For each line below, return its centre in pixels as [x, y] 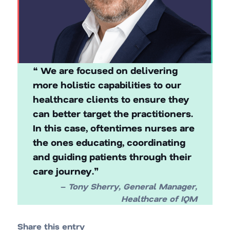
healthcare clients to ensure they [111, 99]
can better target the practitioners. [113, 113]
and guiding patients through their [112, 156]
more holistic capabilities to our [107, 84]
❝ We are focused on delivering [106, 70]
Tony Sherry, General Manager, [132, 186]
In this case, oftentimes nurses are [114, 128]
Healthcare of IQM [159, 198]
